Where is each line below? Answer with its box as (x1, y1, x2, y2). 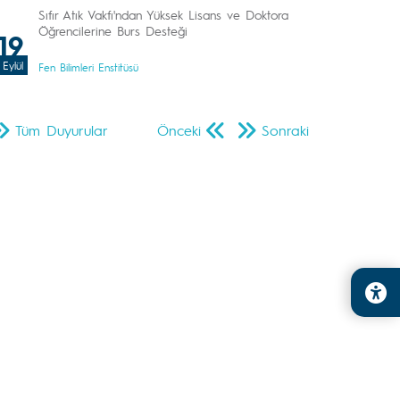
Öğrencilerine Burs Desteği (38, 22, 187, 38)
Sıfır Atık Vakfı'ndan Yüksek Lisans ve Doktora (38, 6, 288, 22)
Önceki (157, 121, 201, 139)
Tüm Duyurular (15, 121, 108, 139)
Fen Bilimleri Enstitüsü (38, 60, 138, 74)
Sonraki (262, 121, 309, 139)
